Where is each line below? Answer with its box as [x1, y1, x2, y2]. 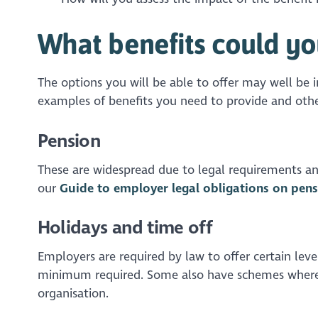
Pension [37, 129, 101, 152]
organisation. [37, 286, 109, 302]
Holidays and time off [37, 216, 212, 239]
